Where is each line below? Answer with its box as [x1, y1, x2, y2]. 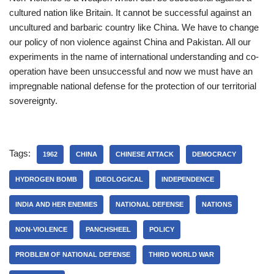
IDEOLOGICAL [95, 176, 143, 183]
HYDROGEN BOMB [15, 176, 77, 183]
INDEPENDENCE [161, 176, 214, 183]
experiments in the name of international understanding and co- [9, 51, 259, 62]
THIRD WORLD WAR [149, 251, 214, 258]
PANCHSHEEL [86, 226, 131, 233]
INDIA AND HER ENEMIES [15, 201, 97, 208]
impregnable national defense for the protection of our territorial [9, 81, 256, 91]
